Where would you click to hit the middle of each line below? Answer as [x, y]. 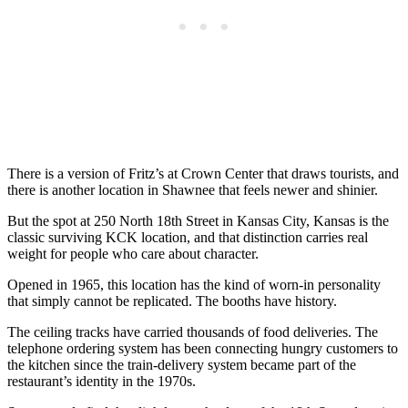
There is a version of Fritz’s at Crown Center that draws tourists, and [203, 174]
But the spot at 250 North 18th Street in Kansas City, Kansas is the [198, 221]
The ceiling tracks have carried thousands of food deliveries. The [193, 332]
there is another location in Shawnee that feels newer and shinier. [193, 190]
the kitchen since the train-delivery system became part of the [182, 365]
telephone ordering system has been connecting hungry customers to [203, 349]
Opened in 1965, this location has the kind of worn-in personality [194, 285]
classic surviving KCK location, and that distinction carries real [188, 238]
